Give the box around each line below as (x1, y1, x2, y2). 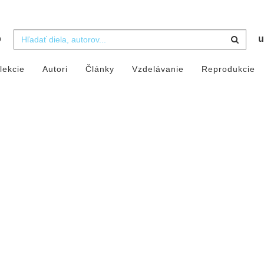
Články (85, 64, 114, 74)
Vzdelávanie (131, 64, 184, 74)
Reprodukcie (201, 64, 255, 74)
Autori (42, 64, 68, 74)
